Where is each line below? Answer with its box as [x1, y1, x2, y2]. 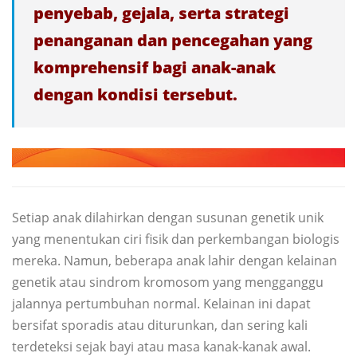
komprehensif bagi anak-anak [33, 57, 276, 79]
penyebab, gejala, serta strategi [33, 2, 289, 25]
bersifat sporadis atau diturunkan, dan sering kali [12, 316, 308, 335]
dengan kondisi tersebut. [33, 84, 237, 106]
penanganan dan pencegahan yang [33, 29, 312, 52]
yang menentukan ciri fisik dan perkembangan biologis [12, 230, 339, 249]
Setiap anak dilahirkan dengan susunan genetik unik [12, 209, 324, 227]
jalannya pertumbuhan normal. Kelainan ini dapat [12, 295, 311, 313]
